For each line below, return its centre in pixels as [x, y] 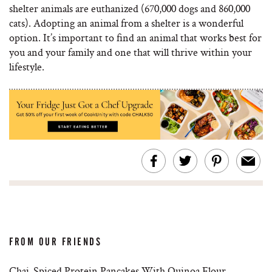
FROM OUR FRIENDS [56, 242]
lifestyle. [27, 66]
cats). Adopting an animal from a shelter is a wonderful [126, 23]
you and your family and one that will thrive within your [131, 52]
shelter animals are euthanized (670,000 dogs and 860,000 [130, 8]
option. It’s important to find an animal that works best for [135, 37]
